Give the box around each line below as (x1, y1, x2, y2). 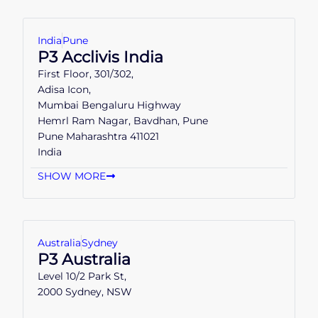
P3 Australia (38, 249, 131, 269)
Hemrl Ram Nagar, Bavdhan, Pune (38, 114, 208, 127)
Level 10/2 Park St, (38, 270, 126, 283)
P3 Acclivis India (38, 47, 163, 67)
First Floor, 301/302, (38, 67, 133, 80)
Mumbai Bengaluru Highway (38, 99, 181, 111)
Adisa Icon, (38, 83, 91, 96)
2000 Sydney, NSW (38, 285, 132, 298)
